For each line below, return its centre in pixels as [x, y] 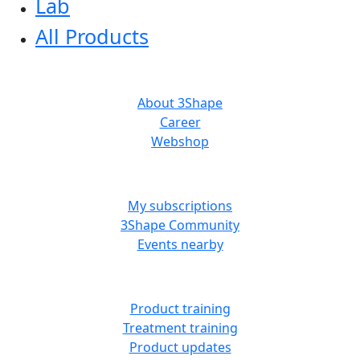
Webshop [180, 141]
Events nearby [180, 244]
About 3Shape [180, 102]
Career [180, 122]
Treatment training [180, 327]
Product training [180, 308]
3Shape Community [180, 225]
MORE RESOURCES [180, 173]
